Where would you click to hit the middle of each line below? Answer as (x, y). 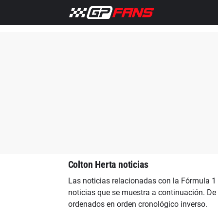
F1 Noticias (81, 9)
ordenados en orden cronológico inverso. (137, 204)
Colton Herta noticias (108, 164)
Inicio (47, 9)
